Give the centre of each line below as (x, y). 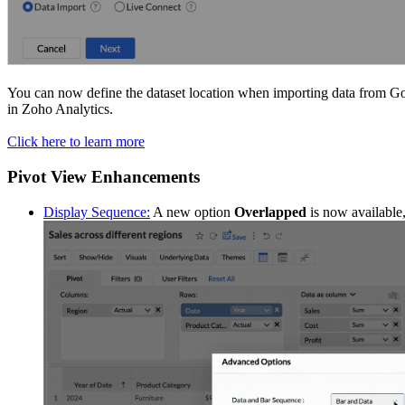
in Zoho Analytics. (60, 109)
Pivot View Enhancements (104, 176)
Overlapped (270, 212)
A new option (192, 212)
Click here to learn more (76, 142)
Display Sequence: (97, 212)
